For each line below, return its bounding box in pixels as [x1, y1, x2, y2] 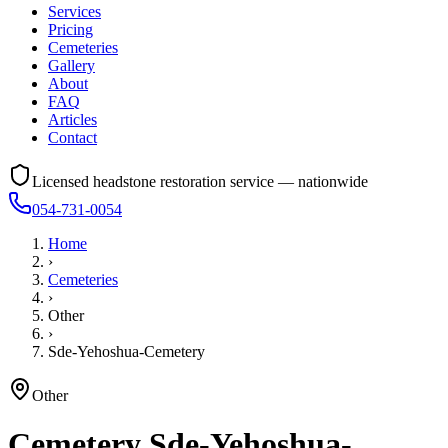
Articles [48, 111, 97, 128]
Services [48, 3, 101, 20]
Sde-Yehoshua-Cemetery [48, 343, 205, 360]
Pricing [48, 21, 93, 38]
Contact [48, 129, 97, 146]
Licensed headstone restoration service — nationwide [32, 173, 368, 190]
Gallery [48, 57, 95, 74]
